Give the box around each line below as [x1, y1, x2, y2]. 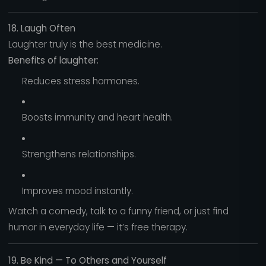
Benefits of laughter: [8, 54, 99, 67]
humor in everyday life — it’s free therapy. [8, 221, 188, 234]
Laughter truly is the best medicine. [8, 38, 162, 51]
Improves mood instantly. [21, 184, 133, 197]
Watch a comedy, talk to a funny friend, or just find [8, 205, 229, 218]
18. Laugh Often [8, 22, 75, 35]
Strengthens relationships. [21, 148, 136, 161]
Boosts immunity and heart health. [21, 111, 173, 124]
